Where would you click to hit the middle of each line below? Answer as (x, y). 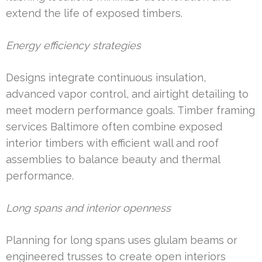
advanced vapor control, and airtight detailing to (127, 94)
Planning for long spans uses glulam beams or (122, 240)
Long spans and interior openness (88, 208)
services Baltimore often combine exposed (114, 127)
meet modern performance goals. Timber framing (130, 111)
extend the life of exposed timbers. (94, 13)
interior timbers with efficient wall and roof (112, 143)
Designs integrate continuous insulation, (106, 78)
